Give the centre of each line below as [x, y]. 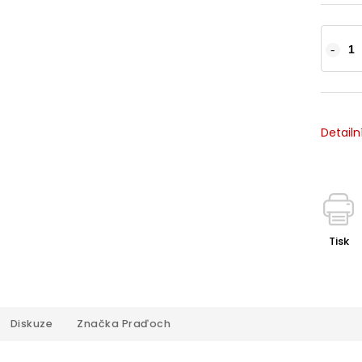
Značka [98, 324]
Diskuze [31, 324]
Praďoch [145, 324]
